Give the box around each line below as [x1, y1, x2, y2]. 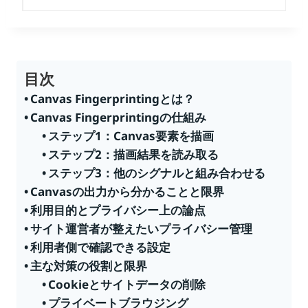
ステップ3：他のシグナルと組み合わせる [47, 164, 265, 181]
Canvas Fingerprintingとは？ [30, 90, 195, 107]
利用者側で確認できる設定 [30, 239, 171, 255]
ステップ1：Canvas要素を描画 [47, 127, 214, 144]
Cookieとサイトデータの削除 [47, 276, 206, 292]
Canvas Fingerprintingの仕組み [30, 109, 207, 125]
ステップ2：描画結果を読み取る [47, 146, 219, 162]
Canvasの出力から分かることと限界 [30, 183, 225, 199]
